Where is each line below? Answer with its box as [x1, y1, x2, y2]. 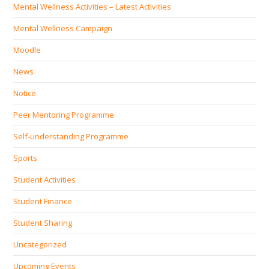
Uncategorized [13, 238, 67, 250]
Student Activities [13, 174, 76, 185]
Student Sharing [13, 217, 73, 228]
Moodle [13, 44, 41, 55]
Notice [13, 87, 37, 98]
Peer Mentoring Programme [13, 109, 115, 120]
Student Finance [13, 195, 73, 207]
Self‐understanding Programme [13, 130, 129, 142]
